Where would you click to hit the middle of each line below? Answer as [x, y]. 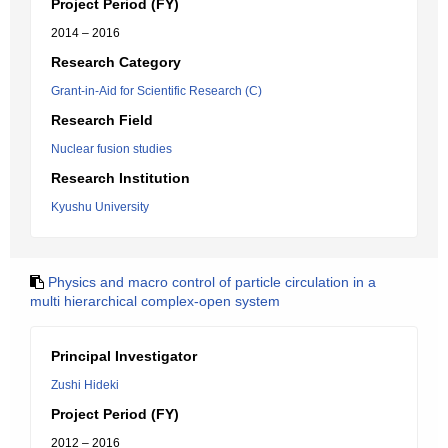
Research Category [116, 62]
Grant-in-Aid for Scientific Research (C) [156, 91]
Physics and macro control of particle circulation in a [212, 282]
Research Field [102, 120]
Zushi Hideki [85, 385]
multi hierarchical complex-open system [155, 301]
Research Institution [120, 178]
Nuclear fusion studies [111, 149]
